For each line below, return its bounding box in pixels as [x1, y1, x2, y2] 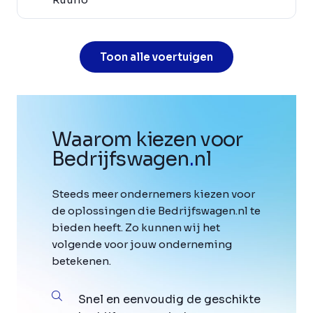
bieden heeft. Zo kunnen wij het [52, 221, 220, 234]
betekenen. [52, 254, 111, 268]
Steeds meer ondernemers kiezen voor [52, 187, 255, 201]
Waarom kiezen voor [52, 127, 243, 152]
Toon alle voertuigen [100, 50, 213, 64]
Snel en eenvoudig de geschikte [78, 292, 261, 307]
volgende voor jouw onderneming [52, 238, 232, 251]
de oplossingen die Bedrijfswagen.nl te [52, 204, 261, 217]
